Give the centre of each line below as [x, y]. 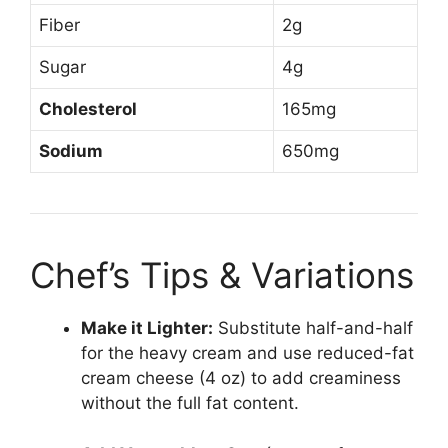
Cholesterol [88, 109]
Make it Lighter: [147, 328]
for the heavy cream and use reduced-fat [247, 353]
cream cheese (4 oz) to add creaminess [241, 378]
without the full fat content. [190, 403]
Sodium [71, 151]
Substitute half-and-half [313, 328]
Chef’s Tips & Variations [222, 275]
